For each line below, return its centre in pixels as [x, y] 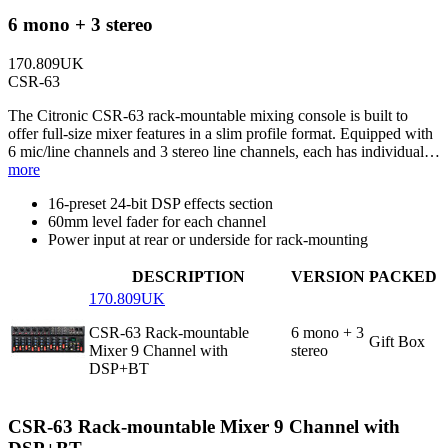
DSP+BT [119, 369]
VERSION [328, 277]
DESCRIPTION [188, 277]
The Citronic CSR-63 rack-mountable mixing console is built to [208, 116]
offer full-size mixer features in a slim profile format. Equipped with [220, 134]
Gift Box [397, 342]
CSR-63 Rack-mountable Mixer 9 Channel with [204, 426]
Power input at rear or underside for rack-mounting [208, 240]
